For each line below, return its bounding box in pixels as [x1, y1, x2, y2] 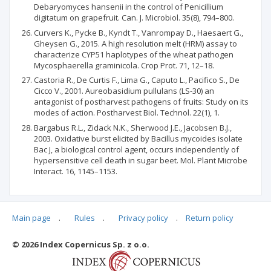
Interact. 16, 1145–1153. [34, 165, 117, 177]
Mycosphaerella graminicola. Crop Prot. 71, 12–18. [34, 59, 214, 71]
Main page [12, 212, 51, 224]
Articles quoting [19, 219, 86, 230]
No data [22, 255, 47, 264]
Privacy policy [119, 212, 168, 224]
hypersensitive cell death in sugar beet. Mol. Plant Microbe [34, 154, 247, 166]
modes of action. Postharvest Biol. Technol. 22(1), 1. [34, 107, 220, 118]
